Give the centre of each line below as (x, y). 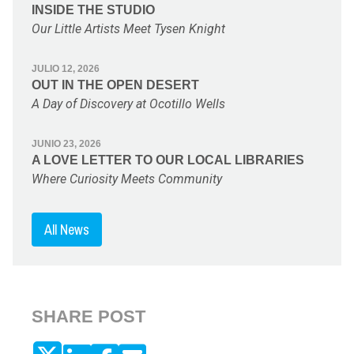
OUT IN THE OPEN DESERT (115, 85)
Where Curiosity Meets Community (127, 179)
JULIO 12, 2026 (66, 68)
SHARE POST (88, 316)
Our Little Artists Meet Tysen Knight (128, 28)
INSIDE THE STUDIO (93, 9)
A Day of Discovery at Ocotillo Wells (128, 104)
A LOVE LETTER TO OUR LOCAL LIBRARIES (168, 160)
